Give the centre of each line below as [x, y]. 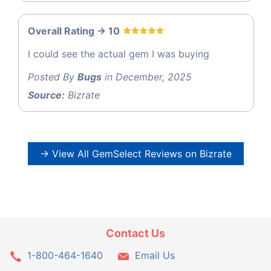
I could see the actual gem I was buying [119, 54]
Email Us [155, 255]
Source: [46, 95]
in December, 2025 [147, 77]
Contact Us [135, 233]
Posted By [53, 77]
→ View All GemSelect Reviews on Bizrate [135, 154]
